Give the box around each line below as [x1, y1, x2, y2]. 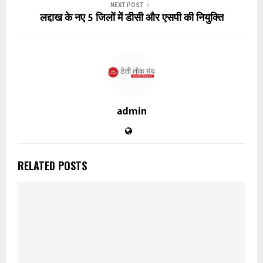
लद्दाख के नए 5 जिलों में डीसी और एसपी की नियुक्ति [39, 9, 224, 28]
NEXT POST [110, 2, 144, 9]
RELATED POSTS [18, 158, 87, 174]
